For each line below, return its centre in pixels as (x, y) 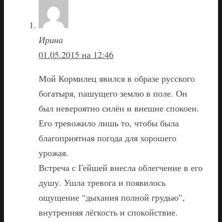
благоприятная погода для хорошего (108, 138)
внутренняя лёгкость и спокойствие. (108, 212)
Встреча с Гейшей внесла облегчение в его (121, 168)
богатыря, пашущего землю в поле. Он (113, 93)
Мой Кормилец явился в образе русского (117, 79)
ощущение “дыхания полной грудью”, (112, 197)
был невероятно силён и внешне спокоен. (119, 108)
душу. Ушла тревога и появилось (102, 183)
